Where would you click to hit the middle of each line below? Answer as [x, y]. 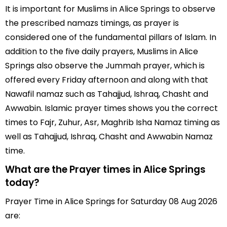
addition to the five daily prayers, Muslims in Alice [102, 51]
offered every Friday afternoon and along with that [107, 80]
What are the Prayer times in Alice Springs [105, 169]
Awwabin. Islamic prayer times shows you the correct [111, 108]
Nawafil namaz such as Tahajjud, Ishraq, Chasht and [107, 94]
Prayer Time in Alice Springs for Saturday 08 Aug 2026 [111, 201]
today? [22, 183]
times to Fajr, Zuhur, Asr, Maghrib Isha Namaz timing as [112, 122]
